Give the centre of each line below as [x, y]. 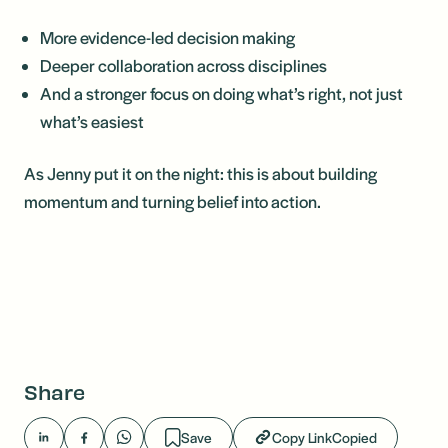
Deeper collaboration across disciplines [185, 65]
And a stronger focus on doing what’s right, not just [221, 93]
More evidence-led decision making [169, 37]
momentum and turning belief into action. [174, 201]
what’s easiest [93, 121]
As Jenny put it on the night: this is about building [200, 173]
